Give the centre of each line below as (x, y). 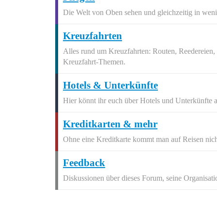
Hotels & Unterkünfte (110, 85)
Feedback (84, 163)
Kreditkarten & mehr (110, 124)
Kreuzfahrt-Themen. (94, 62)
